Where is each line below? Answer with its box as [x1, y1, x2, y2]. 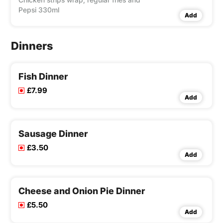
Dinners [11, 39, 53, 53]
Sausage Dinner [18, 128, 88, 139]
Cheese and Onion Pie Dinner [18, 186, 145, 197]
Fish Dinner [18, 71, 68, 82]
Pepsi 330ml [18, 5, 59, 14]
